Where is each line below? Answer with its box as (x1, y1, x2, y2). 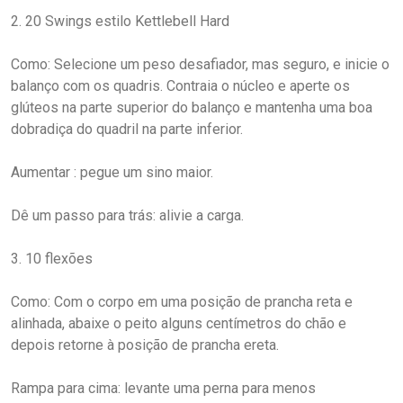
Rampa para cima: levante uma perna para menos (11, 379, 316, 397)
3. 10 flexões (11, 249, 93, 267)
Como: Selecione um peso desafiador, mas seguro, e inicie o (11, 55, 390, 73)
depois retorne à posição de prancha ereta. (11, 336, 279, 354)
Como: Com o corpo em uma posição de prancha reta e (11, 292, 353, 310)
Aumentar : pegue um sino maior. (11, 163, 213, 181)
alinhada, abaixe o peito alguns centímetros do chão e (11, 314, 346, 332)
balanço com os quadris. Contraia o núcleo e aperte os (11, 76, 350, 94)
